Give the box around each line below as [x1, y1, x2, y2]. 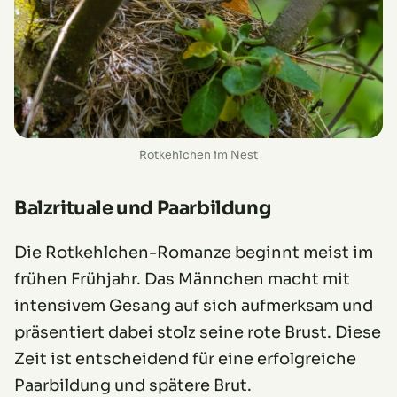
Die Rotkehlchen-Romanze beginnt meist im [14, 243, 373, 263]
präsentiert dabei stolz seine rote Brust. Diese [14, 323, 381, 343]
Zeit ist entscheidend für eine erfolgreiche [14, 349, 356, 370]
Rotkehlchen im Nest [139, 148, 258, 163]
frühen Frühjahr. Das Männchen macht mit [14, 269, 350, 290]
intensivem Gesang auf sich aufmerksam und [14, 296, 373, 316]
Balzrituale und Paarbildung [14, 197, 271, 221]
